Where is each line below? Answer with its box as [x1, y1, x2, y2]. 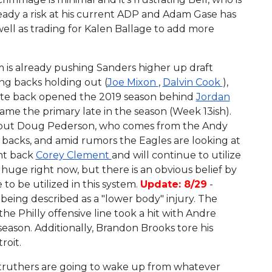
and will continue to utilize [111, 149, 241, 161]
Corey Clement [35, 149, 112, 161]
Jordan [195, 90, 230, 103]
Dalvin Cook [162, 76, 223, 88]
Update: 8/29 [140, 178, 207, 190]
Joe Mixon [107, 76, 158, 88]
